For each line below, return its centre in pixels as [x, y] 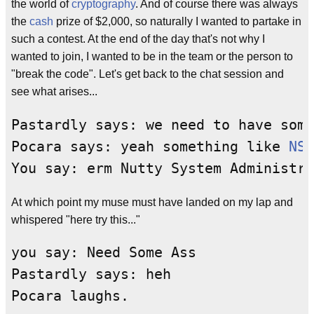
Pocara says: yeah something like [150, 147]
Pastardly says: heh [91, 275]
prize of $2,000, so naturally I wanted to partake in [177, 22]
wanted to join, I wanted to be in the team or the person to [152, 57]
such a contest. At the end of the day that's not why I [138, 39]
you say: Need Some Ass [104, 253]
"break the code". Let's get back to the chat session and [148, 74]
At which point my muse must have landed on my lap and [152, 202]
